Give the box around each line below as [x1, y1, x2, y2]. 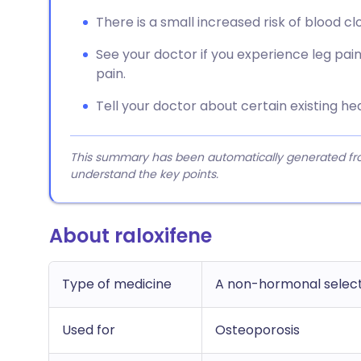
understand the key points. [70, 166, 218, 182]
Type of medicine [62, 275, 172, 293]
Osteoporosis [215, 321, 300, 339]
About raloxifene [49, 222, 212, 249]
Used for [62, 321, 115, 339]
